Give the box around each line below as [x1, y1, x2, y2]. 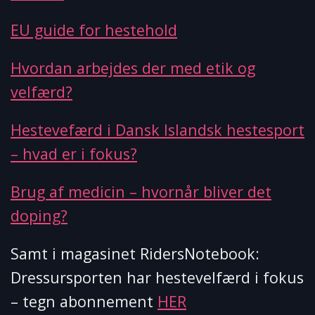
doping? [11, 205, 67, 226]
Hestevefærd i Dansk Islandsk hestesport [11, 120, 304, 141]
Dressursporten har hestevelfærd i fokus [11, 267, 304, 288]
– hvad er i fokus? [11, 143, 137, 165]
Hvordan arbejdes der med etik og [11, 58, 255, 79]
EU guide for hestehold [11, 20, 177, 41]
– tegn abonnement [11, 291, 157, 312]
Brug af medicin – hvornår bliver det [11, 181, 271, 202]
